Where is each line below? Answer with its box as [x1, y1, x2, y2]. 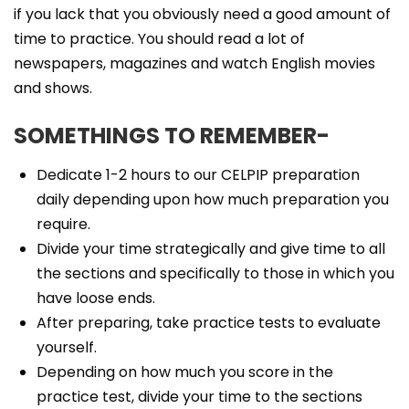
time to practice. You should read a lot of [14, 28, 305, 49]
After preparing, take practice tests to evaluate [37, 312, 381, 333]
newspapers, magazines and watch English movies [14, 53, 375, 74]
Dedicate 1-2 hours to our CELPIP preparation [37, 164, 360, 185]
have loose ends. [37, 288, 155, 309]
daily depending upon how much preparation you [37, 189, 389, 210]
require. [37, 214, 90, 235]
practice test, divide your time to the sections [37, 386, 362, 407]
